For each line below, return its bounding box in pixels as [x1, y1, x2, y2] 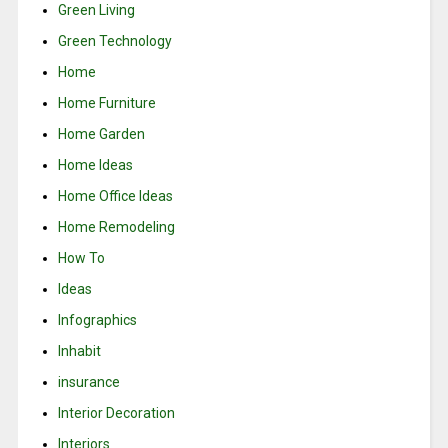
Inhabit [57, 343, 101, 360]
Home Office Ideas [57, 188, 173, 205]
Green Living [57, 2, 135, 19]
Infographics [57, 312, 137, 329]
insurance [57, 374, 120, 391]
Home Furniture [57, 95, 156, 112]
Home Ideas [57, 157, 133, 174]
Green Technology [57, 33, 172, 50]
